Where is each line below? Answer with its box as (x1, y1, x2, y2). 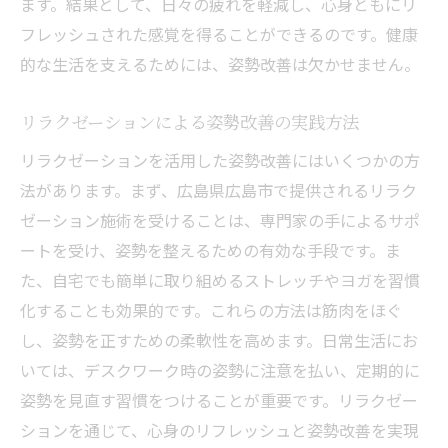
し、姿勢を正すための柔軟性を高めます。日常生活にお (20, 328, 418, 352)
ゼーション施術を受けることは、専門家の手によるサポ (20, 208, 420, 232)
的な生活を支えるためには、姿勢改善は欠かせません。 (20, 52, 420, 76)
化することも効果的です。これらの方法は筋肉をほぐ (20, 298, 402, 322)
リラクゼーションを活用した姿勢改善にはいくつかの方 (20, 148, 420, 172)
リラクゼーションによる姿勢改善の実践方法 (20, 110, 359, 133)
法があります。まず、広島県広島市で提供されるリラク (20, 178, 417, 202)
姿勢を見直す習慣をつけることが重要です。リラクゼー (20, 388, 418, 412)
